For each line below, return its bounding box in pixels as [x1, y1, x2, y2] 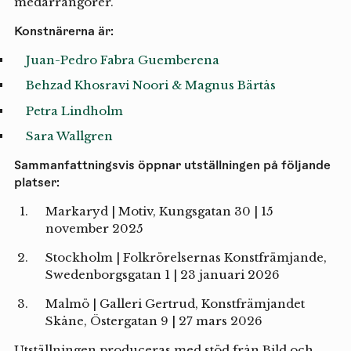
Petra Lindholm [25, 103, 123, 118]
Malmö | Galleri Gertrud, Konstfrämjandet [45, 296, 305, 312]
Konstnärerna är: [13, 23, 114, 38]
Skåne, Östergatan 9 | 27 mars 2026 [45, 313, 262, 329]
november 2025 [45, 221, 143, 237]
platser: [13, 175, 60, 190]
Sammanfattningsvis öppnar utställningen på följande [13, 157, 331, 173]
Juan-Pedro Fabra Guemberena [25, 52, 219, 67]
